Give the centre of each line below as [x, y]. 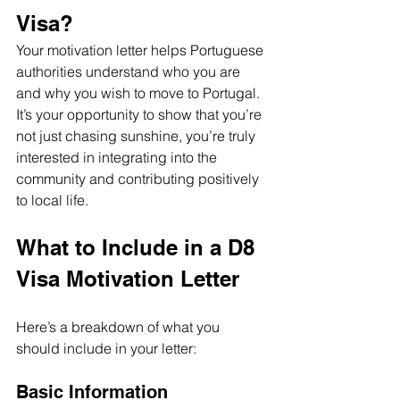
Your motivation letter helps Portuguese [142, 50]
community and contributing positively [139, 178]
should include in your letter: [106, 348]
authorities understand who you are [130, 71]
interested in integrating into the [118, 157]
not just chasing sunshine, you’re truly [137, 135]
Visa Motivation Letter [128, 278]
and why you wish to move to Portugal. [140, 92]
